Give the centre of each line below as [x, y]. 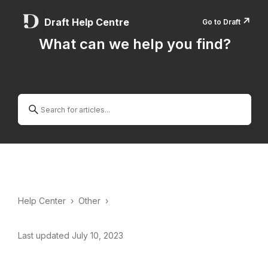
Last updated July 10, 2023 [71, 235]
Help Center [42, 201]
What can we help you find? [135, 44]
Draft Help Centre [87, 22]
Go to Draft [221, 22]
